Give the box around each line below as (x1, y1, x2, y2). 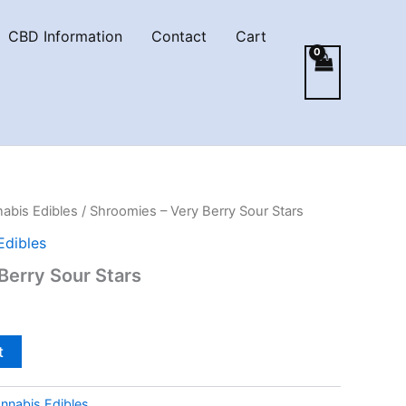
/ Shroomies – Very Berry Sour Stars (78, 203, 304, 219)
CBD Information (7, 27, 122, 45)
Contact (150, 27, 207, 45)
